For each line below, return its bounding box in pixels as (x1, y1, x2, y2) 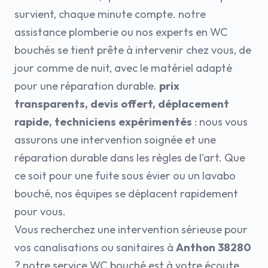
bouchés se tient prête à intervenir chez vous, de (14, 43, 251, 57)
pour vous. (14, 205, 66, 218)
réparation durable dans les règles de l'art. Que (14, 151, 245, 165)
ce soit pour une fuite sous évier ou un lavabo (14, 169, 236, 182)
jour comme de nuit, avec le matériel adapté (14, 61, 232, 75)
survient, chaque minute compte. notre (14, 7, 206, 21)
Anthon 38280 (176, 240, 251, 254)
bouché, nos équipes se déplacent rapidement (14, 187, 238, 200)
